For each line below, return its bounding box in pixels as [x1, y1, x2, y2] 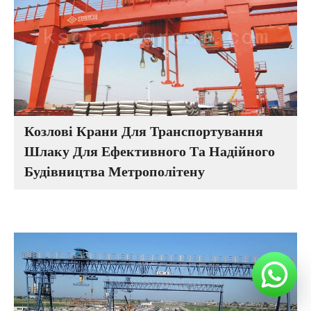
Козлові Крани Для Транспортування [24, 121, 264, 144]
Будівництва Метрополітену [24, 161, 205, 185]
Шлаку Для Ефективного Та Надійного [24, 141, 276, 165]
